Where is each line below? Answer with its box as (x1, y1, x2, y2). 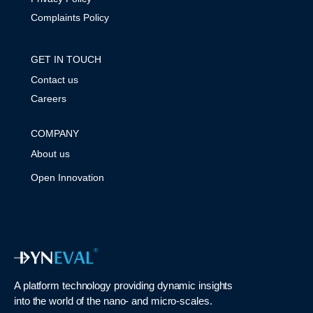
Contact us (31, 74, 78, 86)
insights (198, 279, 233, 292)
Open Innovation (31, 172, 104, 184)
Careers (31, 93, 66, 105)
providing (113, 279, 154, 292)
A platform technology (14, 279, 114, 292)
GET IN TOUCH (31, 54, 101, 66)
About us (31, 148, 70, 160)
